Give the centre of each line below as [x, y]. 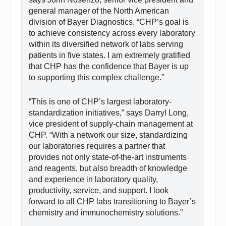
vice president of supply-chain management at [111, 124]
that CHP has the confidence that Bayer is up [109, 67]
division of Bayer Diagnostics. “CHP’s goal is [109, 22]
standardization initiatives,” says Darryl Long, [109, 112]
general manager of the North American [99, 11]
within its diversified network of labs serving [106, 44]
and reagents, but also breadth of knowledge [108, 168]
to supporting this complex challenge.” [97, 78]
